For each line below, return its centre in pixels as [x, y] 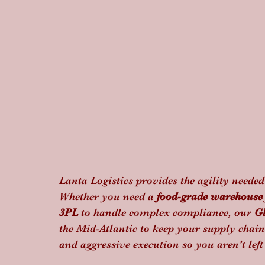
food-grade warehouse [210, 196]
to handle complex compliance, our [166, 212]
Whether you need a [108, 196]
